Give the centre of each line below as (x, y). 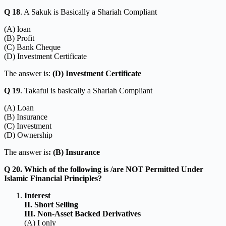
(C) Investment (28, 126)
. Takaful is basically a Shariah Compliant (86, 90)
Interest (37, 195)
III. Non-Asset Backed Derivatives (82, 213)
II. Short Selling (51, 204)
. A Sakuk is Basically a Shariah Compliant (89, 12)
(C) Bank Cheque (32, 47)
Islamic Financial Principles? (53, 178)
